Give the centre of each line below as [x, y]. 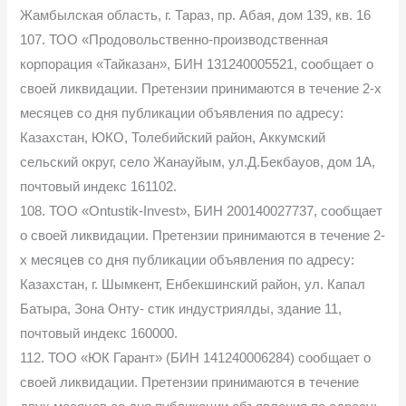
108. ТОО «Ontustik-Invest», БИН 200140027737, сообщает [202, 211]
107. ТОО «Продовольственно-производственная [174, 39]
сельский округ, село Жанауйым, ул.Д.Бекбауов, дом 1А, [198, 162]
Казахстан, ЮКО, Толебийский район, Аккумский [173, 137]
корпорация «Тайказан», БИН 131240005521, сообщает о [197, 64]
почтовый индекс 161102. [99, 186]
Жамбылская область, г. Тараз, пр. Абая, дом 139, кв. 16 [196, 15]
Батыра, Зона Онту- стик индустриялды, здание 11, [181, 309]
